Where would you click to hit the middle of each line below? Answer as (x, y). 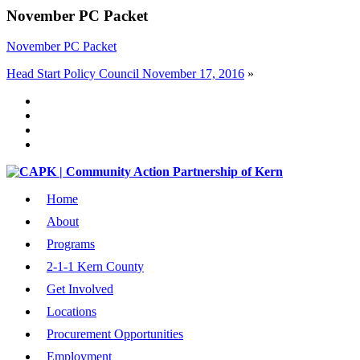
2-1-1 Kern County (95, 267)
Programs (71, 244)
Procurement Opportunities (115, 334)
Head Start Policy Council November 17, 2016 (125, 74)
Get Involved (80, 289)
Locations (72, 312)
